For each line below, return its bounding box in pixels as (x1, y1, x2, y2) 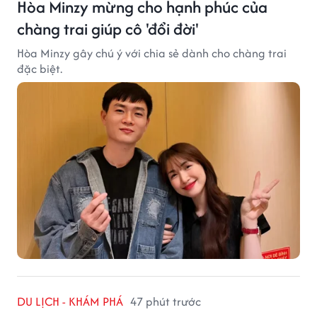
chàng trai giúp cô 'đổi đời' (17, 16, 199, 40)
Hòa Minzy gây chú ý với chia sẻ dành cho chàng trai (17, 44, 287, 62)
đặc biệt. (17, 59, 62, 77)
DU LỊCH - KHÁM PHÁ (17, 292, 123, 310)
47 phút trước (130, 292, 201, 310)
